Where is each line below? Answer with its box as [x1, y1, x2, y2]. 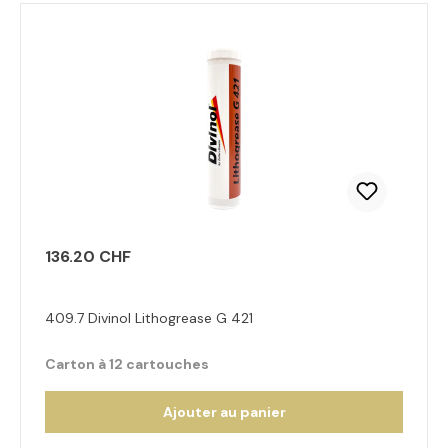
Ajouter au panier [162, 403, 286, 421]
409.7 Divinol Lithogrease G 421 [45, 309, 253, 327]
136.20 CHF [45, 246, 131, 267]
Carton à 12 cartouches [45, 355, 209, 373]
